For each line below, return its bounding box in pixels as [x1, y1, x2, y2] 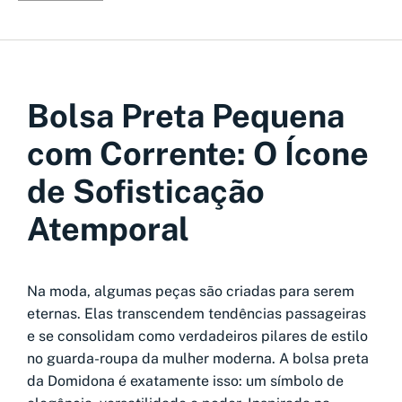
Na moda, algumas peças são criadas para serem [27, 282, 354, 300]
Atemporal [27, 209, 189, 248]
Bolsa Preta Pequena [27, 96, 345, 135]
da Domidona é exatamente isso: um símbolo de [27, 371, 344, 389]
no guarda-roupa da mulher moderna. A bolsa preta [27, 349, 369, 367]
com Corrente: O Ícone [27, 134, 369, 172]
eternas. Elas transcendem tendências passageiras [27, 304, 366, 322]
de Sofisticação [27, 171, 265, 210]
